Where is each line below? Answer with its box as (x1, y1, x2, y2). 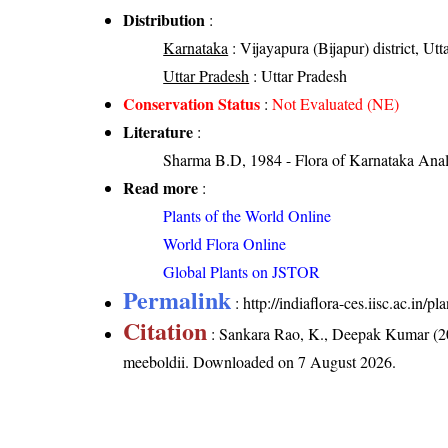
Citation (123, 313, 208, 349)
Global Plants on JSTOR (163, 261, 321, 283)
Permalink (123, 282, 232, 318)
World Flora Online (163, 233, 287, 255)
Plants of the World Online (163, 205, 332, 227)
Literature (123, 120, 194, 144)
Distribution (123, 8, 206, 32)
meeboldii (123, 351, 186, 373)
